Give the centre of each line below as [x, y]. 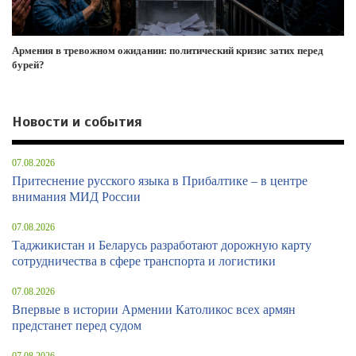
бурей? [28, 65]
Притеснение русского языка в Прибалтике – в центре [160, 181]
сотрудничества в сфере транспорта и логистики [144, 261]
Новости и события [77, 122]
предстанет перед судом [77, 326]
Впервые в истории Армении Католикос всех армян [154, 310]
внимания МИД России [76, 197]
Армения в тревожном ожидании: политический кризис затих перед [168, 51]
